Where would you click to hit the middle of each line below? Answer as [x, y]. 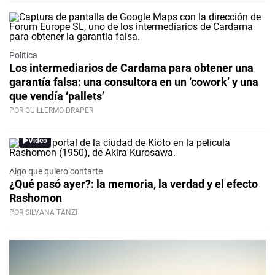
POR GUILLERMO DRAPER [51, 111]
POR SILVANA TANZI [43, 213]
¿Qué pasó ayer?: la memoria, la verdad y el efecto [134, 184]
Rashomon [36, 198]
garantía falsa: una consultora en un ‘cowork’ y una [134, 82]
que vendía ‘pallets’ [57, 96]
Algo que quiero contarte [56, 172]
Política [23, 56]
